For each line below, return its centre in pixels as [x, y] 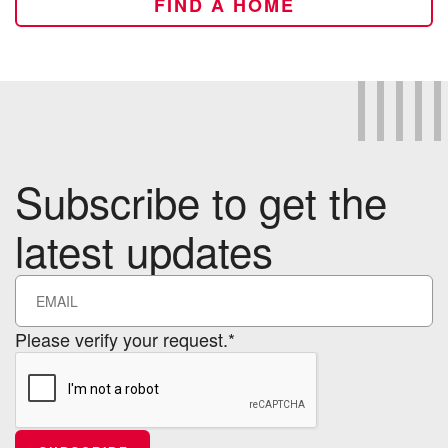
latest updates [144, 250]
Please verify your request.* [125, 339]
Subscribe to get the [201, 201]
